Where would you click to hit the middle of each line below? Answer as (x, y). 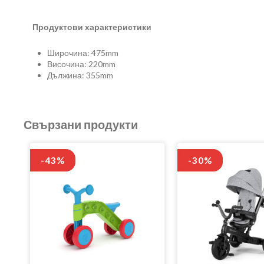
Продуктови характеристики (92, 27)
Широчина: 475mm (83, 52)
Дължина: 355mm (80, 75)
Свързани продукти (81, 124)
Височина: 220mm (81, 64)
